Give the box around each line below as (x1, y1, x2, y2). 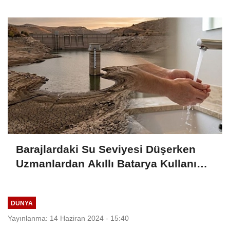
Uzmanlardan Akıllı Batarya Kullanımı (16, 157, 209, 169)
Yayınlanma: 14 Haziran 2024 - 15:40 (8, 214, 129, 223)
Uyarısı (16, 171, 52, 184)
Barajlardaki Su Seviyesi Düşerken (16, 143, 196, 155)
